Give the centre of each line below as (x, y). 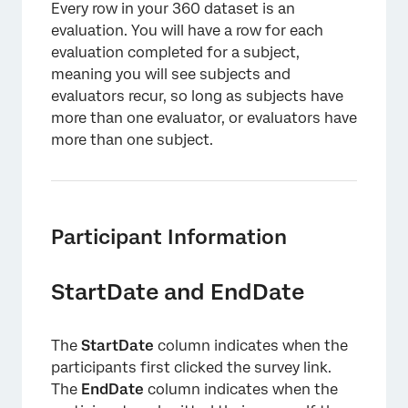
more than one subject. (132, 140)
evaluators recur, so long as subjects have (197, 96)
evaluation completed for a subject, (175, 52)
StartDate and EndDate (178, 292)
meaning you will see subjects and (171, 74)
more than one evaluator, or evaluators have (204, 118)
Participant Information (169, 237)
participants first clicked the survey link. (191, 367)
